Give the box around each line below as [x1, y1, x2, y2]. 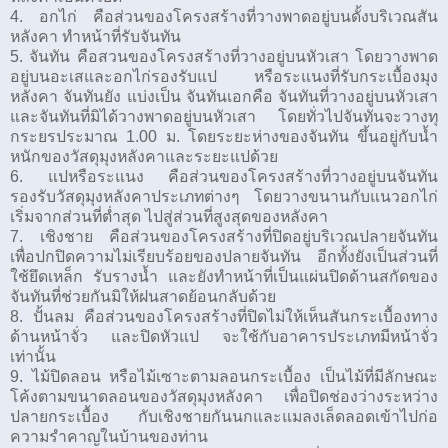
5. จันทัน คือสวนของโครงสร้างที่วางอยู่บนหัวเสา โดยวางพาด [10, 48, 438, 66]
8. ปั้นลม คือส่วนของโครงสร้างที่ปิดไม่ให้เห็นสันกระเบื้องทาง [10, 308, 438, 326]
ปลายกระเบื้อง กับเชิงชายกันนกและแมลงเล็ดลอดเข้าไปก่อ [10, 408, 438, 426]
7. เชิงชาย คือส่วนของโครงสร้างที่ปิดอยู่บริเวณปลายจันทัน [10, 228, 438, 246]
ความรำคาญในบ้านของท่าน [10, 428, 208, 446]
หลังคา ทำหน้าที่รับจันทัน [10, 28, 181, 46]
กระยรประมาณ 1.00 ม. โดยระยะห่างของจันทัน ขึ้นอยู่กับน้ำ [10, 128, 438, 146]
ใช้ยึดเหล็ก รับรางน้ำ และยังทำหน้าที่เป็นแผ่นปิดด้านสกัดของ [10, 268, 438, 286]
